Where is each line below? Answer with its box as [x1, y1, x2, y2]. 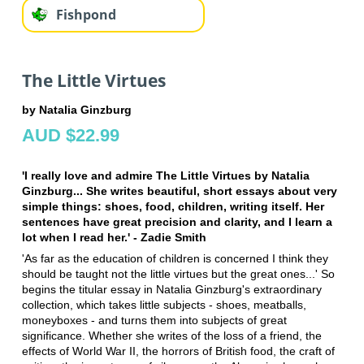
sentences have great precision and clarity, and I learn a [21, 214, 332, 228]
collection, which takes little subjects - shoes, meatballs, [21, 297, 306, 311]
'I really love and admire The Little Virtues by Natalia [21, 168, 310, 182]
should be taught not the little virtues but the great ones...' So [21, 266, 335, 280]
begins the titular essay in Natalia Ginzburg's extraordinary [21, 282, 322, 296]
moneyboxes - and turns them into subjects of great [21, 313, 287, 327]
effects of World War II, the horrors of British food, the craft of [21, 344, 335, 357]
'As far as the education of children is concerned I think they [21, 251, 328, 265]
